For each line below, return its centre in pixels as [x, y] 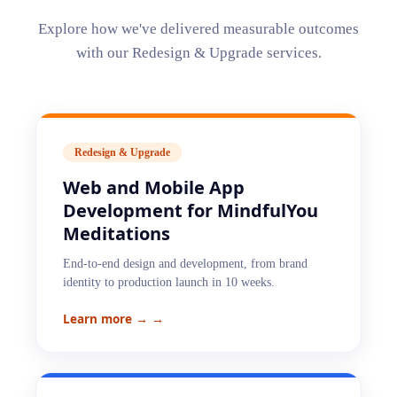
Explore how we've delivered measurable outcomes [198, 29]
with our [104, 53]
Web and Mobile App [154, 187]
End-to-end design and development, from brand [185, 264]
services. [292, 53]
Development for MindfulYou [191, 210]
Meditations [117, 234]
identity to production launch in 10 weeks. [169, 282]
